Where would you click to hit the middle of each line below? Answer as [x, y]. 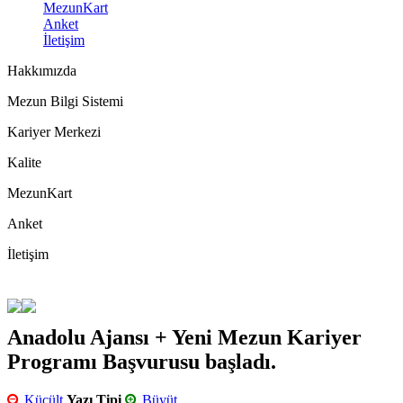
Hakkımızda [42, 71]
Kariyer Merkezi [54, 132]
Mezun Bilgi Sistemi [65, 102]
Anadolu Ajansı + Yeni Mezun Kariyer [184, 338]
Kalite [24, 163]
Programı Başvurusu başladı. [142, 362]
